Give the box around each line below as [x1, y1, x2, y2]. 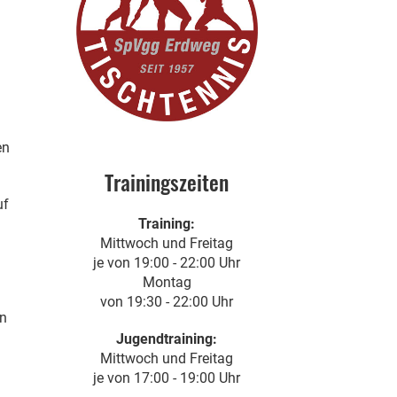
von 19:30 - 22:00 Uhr [100, 292, 234, 310]
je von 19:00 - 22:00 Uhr [93, 253, 241, 271]
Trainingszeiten [105, 165, 230, 198]
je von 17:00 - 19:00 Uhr [93, 369, 241, 386]
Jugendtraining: [116, 330, 218, 347]
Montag [142, 273, 191, 291]
